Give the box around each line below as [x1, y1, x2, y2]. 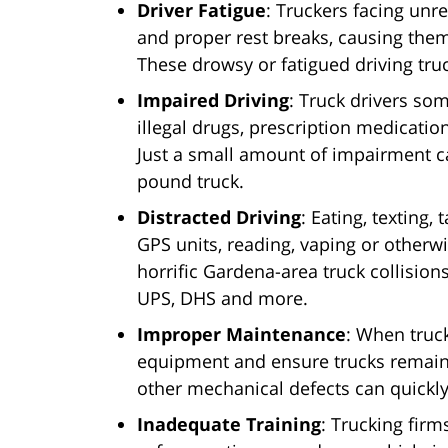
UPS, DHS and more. [137, 286, 308, 311]
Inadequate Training [137, 412, 321, 437]
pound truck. [137, 169, 244, 194]
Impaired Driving [137, 88, 289, 113]
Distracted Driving [137, 205, 301, 230]
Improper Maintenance [137, 322, 346, 347]
